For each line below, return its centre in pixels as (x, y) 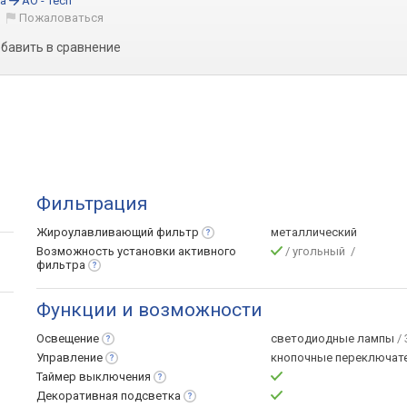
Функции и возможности (149, 310)
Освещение (68, 338)
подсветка (151, 396)
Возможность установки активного (136, 251)
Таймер (58, 377)
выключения (115, 377)
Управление (69, 357)
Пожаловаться (62, 18)
